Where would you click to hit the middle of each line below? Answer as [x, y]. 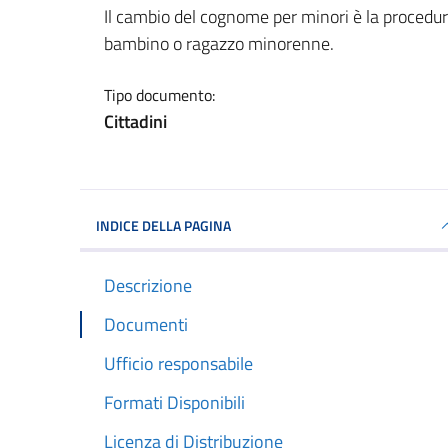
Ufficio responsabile [178, 363]
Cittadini [135, 121]
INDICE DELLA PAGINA [163, 225]
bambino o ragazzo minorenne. [219, 43]
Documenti [146, 324]
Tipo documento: [159, 94]
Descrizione [148, 285]
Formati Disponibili [174, 402]
